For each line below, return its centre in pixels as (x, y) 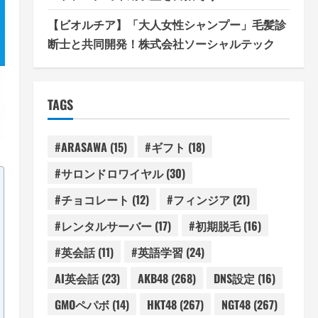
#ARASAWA (81, 147)
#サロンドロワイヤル (109, 173)
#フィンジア (198, 199)
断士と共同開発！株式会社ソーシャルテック (161, 43)
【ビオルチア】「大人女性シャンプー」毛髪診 (166, 24)
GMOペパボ (82, 304)
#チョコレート (92, 199)
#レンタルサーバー (103, 225)
